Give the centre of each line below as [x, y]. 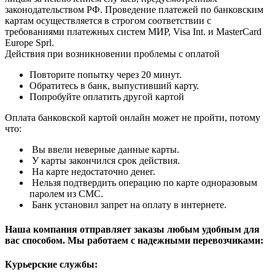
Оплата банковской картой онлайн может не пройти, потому [133, 118]
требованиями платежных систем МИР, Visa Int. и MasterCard [133, 32]
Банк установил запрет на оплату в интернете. [128, 205]
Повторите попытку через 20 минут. [106, 75]
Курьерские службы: [51, 264]
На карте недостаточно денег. [92, 172]
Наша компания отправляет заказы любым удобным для [132, 229]
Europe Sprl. [29, 43]
